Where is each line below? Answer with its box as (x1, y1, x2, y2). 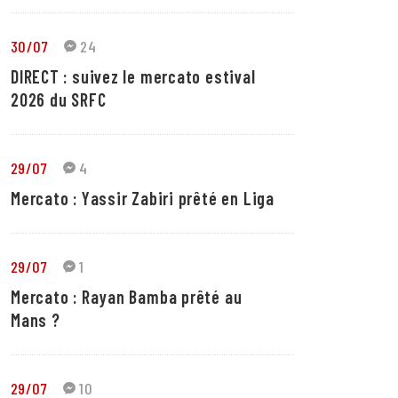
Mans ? (11, 309, 60, 330)
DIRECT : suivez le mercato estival (11, 66, 256, 87)
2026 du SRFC (11, 89, 107, 110)
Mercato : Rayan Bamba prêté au (11, 286, 243, 307)
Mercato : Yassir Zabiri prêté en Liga (11, 187, 275, 209)
